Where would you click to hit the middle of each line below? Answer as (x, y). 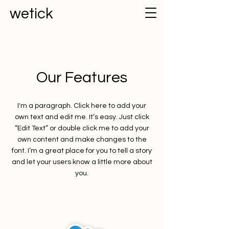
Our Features (82, 77)
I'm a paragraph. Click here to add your (82, 106)
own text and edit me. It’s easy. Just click (82, 117)
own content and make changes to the (82, 140)
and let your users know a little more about (82, 162)
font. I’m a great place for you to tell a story (82, 151)
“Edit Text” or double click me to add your (82, 128)
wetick (31, 14)
